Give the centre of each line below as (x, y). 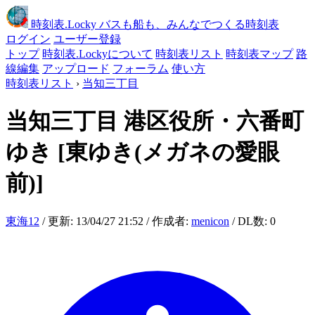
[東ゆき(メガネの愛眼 (169, 152)
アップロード (76, 69)
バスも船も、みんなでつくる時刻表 (189, 24)
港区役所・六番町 (214, 121)
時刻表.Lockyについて (97, 54)
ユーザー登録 (87, 39)
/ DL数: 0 (252, 221)
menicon (210, 221)
